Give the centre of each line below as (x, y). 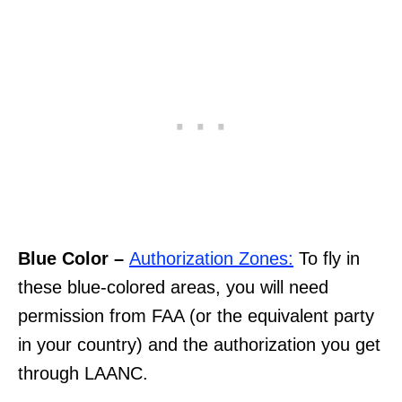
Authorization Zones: (211, 259)
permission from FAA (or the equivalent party (196, 316)
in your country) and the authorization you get (199, 345)
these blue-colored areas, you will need (173, 288)
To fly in (327, 259)
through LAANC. (83, 374)
